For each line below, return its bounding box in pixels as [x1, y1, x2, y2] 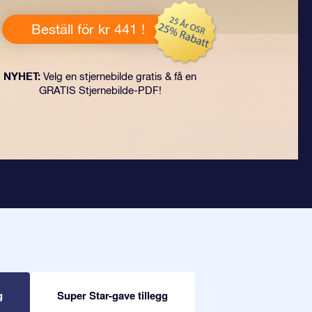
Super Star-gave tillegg [56, 287, 168, 303]
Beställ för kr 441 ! [31, 21, 145, 37]
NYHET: [3, 70, 40, 82]
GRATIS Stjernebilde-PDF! [38, 84, 162, 96]
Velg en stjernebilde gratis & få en [40, 70, 196, 82]
